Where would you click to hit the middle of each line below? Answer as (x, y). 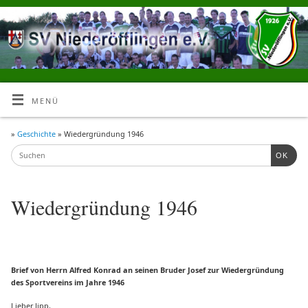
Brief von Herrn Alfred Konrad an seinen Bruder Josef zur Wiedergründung (148, 269)
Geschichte (38, 134)
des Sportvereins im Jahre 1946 (68, 282)
